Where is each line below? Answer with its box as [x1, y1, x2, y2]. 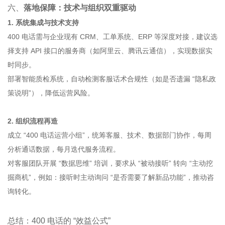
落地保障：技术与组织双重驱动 [24, 3, 136, 12]
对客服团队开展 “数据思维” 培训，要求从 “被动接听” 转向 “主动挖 [8, 159, 213, 167]
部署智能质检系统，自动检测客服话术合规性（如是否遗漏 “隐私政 [8, 75, 216, 83]
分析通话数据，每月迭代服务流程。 [8, 145, 120, 153]
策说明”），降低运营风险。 [8, 89, 94, 97]
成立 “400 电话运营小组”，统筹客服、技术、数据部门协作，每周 [8, 131, 211, 139]
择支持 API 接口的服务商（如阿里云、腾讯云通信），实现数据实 [8, 47, 212, 55]
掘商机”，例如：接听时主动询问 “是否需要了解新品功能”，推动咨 [8, 173, 214, 181]
